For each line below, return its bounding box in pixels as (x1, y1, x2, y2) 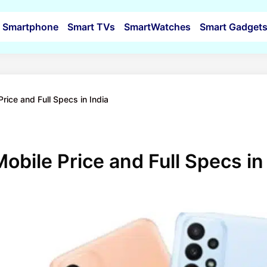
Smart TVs (67, 21, 115, 33)
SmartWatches (123, 21, 191, 33)
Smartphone (2, 21, 58, 33)
